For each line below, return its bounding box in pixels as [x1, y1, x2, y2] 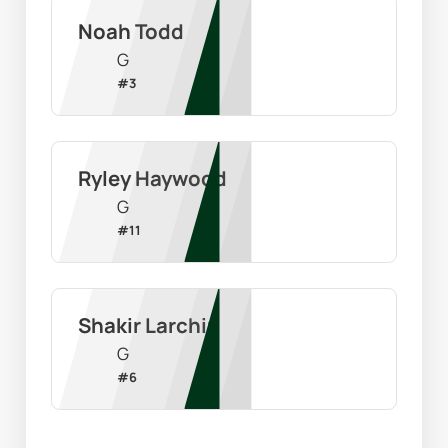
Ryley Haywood [77, 164, 227, 193]
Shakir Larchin [77, 311, 220, 340]
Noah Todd [77, 17, 184, 46]
